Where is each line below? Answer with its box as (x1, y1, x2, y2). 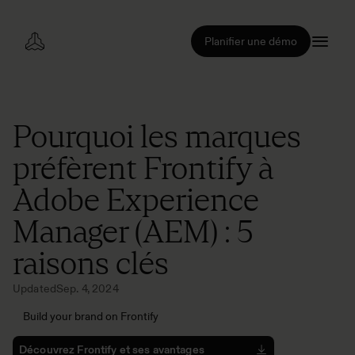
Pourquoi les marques (13, 117, 301, 155)
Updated (13, 281, 56, 296)
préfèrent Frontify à (13, 149, 273, 187)
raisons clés (13, 244, 169, 282)
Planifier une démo (204, 34, 297, 48)
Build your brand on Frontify (23, 309, 158, 323)
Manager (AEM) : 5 (13, 212, 253, 250)
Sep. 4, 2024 (55, 281, 119, 296)
